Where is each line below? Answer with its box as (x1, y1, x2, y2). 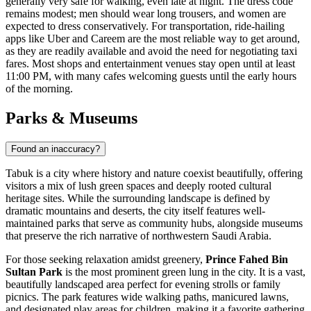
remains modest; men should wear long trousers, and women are (6, 8, 286, 20)
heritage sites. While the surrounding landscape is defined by (6, 192, 270, 205)
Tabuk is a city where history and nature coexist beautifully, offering (6, 167, 303, 180)
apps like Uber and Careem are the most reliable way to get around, (6, 33, 300, 45)
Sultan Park (6, 266, 62, 278)
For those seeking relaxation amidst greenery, (6, 253, 205, 266)
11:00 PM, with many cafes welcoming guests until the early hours (6, 70, 296, 83)
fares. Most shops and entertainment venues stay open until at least (6, 58, 295, 70)
